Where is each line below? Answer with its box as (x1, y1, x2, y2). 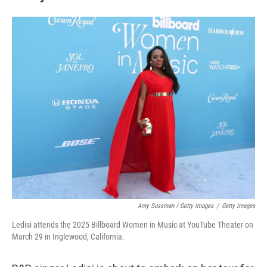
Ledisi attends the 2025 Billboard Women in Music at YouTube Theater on (12, 220, 253, 229)
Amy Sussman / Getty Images (138, 202, 213, 210)
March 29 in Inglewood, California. (12, 232, 125, 241)
